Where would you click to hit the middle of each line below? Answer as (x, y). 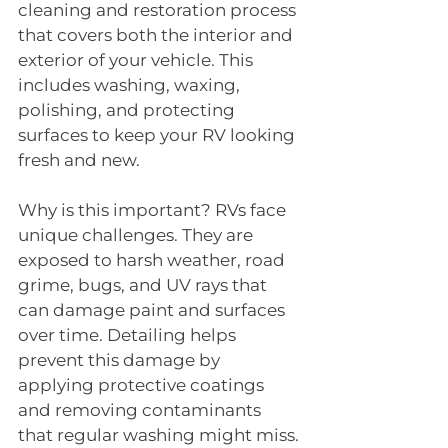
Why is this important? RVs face (154, 210)
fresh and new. (79, 160)
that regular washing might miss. (158, 435)
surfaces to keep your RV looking (158, 135)
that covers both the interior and (157, 35)
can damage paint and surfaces (153, 310)
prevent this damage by (121, 360)
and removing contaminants (141, 410)
